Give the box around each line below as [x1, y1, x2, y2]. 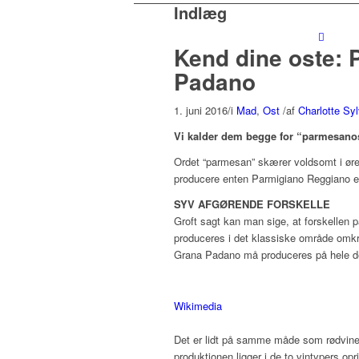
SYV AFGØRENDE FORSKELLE [174, 196, 330, 212]
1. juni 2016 [174, 103, 228, 118]
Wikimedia [174, 298, 222, 314]
